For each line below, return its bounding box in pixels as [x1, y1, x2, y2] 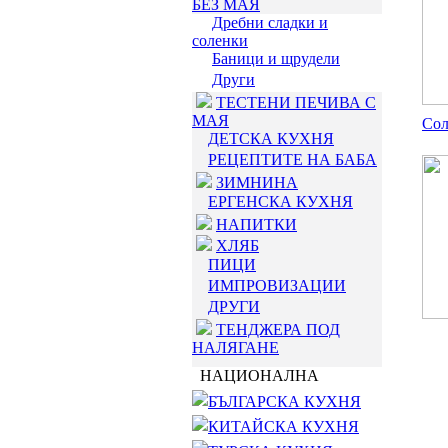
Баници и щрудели [212, 50, 340, 67]
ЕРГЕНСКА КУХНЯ [208, 193, 353, 210]
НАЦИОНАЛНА [192, 367, 319, 384]
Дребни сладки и [212, 14, 328, 31]
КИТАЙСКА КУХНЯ [208, 418, 359, 435]
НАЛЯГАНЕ [192, 339, 279, 356]
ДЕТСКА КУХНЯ [208, 130, 334, 147]
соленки [192, 32, 248, 49]
